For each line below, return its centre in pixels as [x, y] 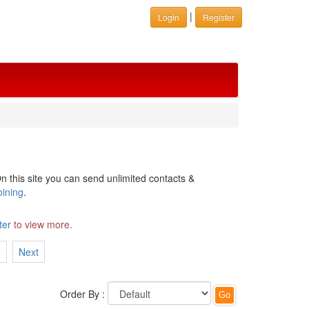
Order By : [82, 294]
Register [218, 17]
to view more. [41, 224]
